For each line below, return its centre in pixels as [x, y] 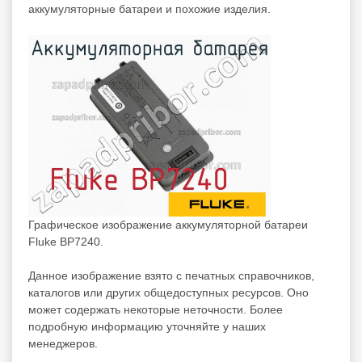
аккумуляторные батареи [95, 8]
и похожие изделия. [217, 8]
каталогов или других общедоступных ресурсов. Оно [168, 292]
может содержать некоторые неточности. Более [156, 309]
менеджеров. [63, 343]
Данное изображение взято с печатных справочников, [171, 275]
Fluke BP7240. [66, 241]
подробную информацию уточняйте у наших [147, 326]
